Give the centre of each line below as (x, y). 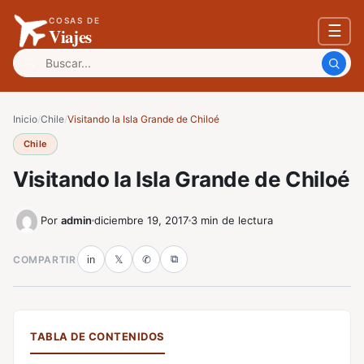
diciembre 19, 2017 (141, 220)
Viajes (71, 37)
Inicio (25, 119)
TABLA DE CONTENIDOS (97, 336)
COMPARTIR (45, 259)
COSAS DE (75, 20)
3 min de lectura (232, 220)
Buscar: (35, 58)
